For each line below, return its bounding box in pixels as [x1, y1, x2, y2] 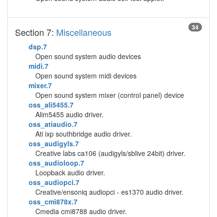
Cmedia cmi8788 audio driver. [35, 206, 127, 216]
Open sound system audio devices [35, 51, 141, 61]
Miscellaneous [56, 26, 111, 38]
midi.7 [29, 61, 48, 71]
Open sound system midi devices [35, 71, 137, 80]
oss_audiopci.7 [29, 177, 79, 187]
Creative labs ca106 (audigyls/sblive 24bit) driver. [35, 148, 186, 158]
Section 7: [15, 26, 56, 38]
